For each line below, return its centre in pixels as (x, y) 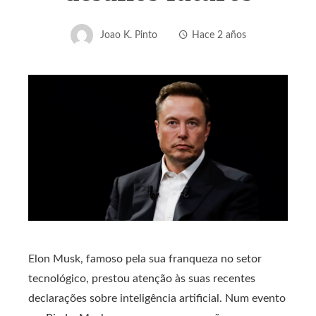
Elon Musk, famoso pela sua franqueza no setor (145, 259)
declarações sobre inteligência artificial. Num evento (157, 299)
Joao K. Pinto (128, 35)
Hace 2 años (219, 35)
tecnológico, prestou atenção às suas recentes (142, 279)
